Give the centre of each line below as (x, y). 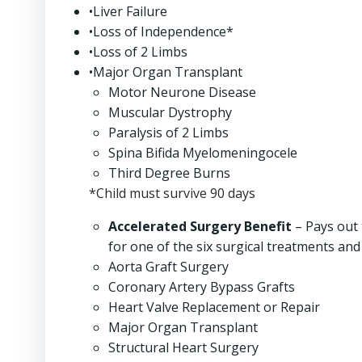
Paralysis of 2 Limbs (168, 133)
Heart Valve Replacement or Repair (214, 307)
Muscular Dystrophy (170, 112)
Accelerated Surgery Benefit (200, 226)
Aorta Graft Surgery (168, 267)
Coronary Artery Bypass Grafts (202, 287)
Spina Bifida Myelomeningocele (203, 153)
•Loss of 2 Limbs (138, 52)
